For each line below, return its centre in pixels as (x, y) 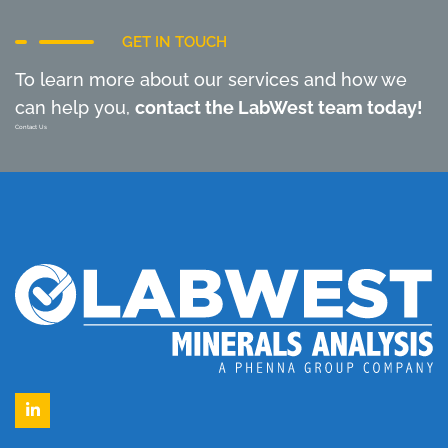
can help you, (75, 107)
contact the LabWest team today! (279, 107)
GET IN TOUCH (174, 41)
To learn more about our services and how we (211, 79)
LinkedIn (62, 420)
